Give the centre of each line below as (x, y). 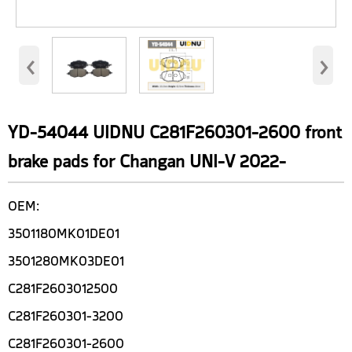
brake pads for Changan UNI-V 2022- (147, 159)
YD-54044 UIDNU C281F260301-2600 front (175, 130)
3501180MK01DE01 (64, 231)
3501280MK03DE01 (66, 259)
